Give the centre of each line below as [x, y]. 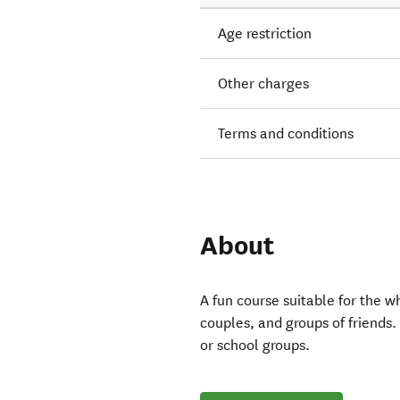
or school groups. [255, 346]
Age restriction [265, 34]
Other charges [264, 84]
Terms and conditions [286, 134]
